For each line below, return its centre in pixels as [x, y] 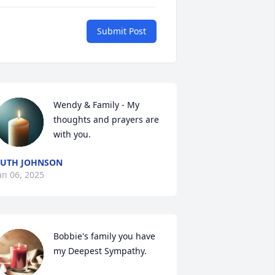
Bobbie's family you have [104, 236]
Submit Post [122, 31]
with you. [72, 134]
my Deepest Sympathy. [100, 251]
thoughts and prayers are [106, 119]
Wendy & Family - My [96, 105]
